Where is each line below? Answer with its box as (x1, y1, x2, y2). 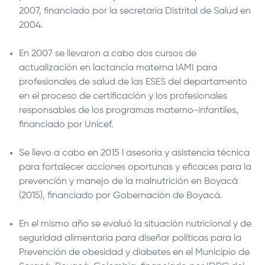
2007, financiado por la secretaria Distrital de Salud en (19, 7, 251, 16)
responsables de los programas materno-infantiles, (19, 106, 238, 115)
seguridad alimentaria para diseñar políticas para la (19, 234, 241, 243)
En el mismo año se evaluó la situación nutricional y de (19, 219, 251, 229)
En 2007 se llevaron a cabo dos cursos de (19, 49, 196, 59)
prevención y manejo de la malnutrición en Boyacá (19, 177, 238, 186)
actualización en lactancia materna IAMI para (19, 63, 217, 73)
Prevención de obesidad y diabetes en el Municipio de (19, 248, 250, 257)
